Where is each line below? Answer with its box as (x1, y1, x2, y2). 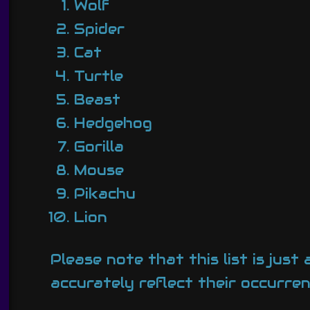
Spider (73, 20, 125, 39)
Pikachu (73, 185, 136, 203)
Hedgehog (73, 114, 152, 133)
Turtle (73, 67, 123, 86)
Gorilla (73, 138, 124, 156)
